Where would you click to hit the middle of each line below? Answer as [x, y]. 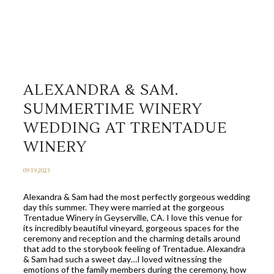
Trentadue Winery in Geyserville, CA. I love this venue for [133, 218]
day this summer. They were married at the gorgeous [124, 207]
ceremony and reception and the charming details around [132, 239]
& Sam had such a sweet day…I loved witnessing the [123, 259]
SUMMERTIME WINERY [113, 109]
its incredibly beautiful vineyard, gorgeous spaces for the [131, 228]
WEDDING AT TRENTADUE [125, 128]
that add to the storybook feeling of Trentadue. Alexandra [134, 249]
